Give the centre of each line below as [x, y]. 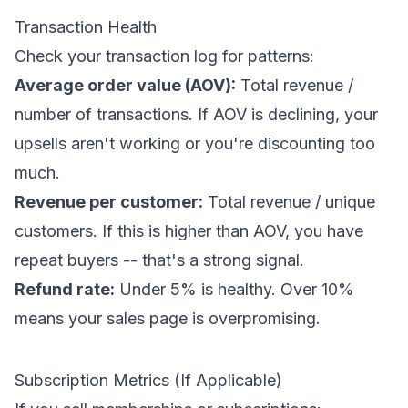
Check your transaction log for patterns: [164, 56]
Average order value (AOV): [125, 85]
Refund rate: [65, 289]
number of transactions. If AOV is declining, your [196, 114]
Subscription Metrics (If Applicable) [148, 380]
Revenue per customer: [109, 202]
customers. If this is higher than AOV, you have [189, 231]
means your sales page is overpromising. [168, 318]
